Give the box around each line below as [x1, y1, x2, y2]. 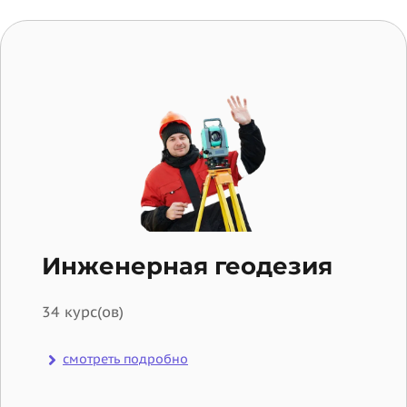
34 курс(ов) [42, 303, 124, 322]
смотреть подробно [63, 351, 188, 368]
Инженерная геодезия [42, 252, 333, 282]
